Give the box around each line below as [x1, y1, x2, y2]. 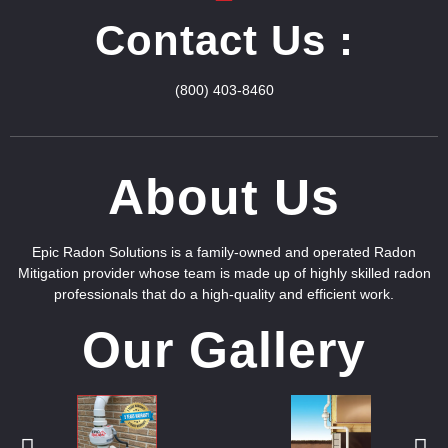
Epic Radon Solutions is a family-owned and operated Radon [32, 244, 416, 261]
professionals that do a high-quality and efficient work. [54, 286, 394, 303]
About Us [108, 169, 340, 226]
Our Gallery [82, 322, 366, 379]
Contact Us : [94, 17, 354, 65]
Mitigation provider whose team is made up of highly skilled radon [17, 265, 431, 282]
